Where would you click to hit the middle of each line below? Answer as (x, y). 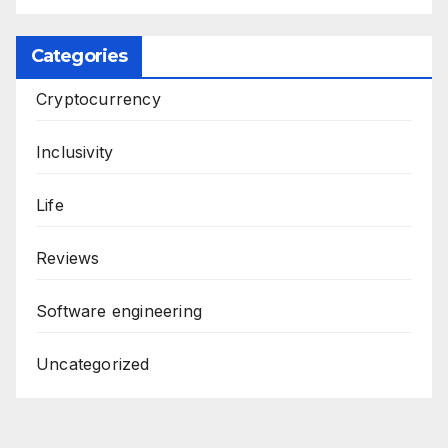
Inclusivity (75, 151)
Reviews (68, 257)
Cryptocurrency (98, 98)
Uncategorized (93, 363)
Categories (79, 55)
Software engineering (119, 310)
